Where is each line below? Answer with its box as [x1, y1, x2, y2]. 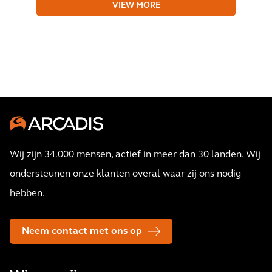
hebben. [10, 189, 45, 199]
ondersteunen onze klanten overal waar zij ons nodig [10, 169, 241, 179]
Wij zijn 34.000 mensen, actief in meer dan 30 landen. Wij [10, 150, 260, 160]
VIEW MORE [112, 1, 160, 10]
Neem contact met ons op [22, 226, 142, 236]
